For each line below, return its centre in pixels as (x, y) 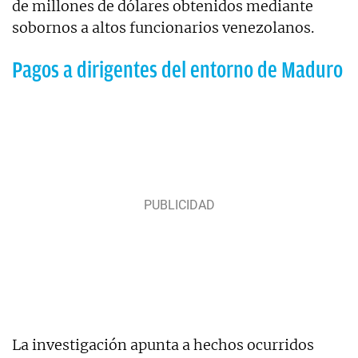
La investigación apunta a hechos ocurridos (163, 344)
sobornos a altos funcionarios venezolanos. (163, 28)
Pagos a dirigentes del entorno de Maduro (177, 70)
